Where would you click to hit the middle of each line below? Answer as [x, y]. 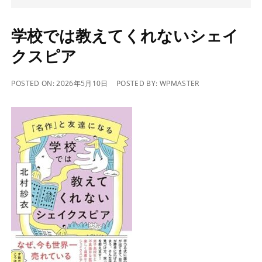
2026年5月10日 [82, 83]
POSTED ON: [34, 83]
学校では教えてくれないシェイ [125, 36]
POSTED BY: [138, 83]
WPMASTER [179, 83]
